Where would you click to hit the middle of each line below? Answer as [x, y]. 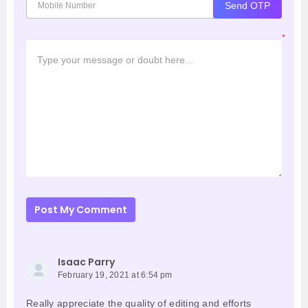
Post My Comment [81, 210]
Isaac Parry [86, 262]
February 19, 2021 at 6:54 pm [115, 275]
